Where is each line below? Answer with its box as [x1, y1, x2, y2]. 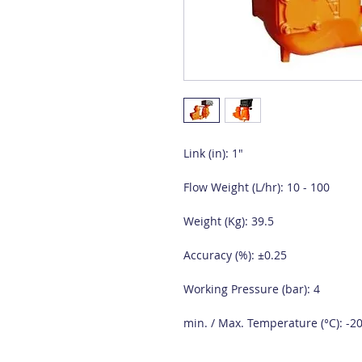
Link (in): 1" [183, 145, 243, 161]
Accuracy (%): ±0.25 [183, 247, 287, 263]
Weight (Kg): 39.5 [183, 213, 274, 229]
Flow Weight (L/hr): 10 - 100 [183, 179, 330, 195]
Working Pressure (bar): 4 [183, 281, 320, 297]
